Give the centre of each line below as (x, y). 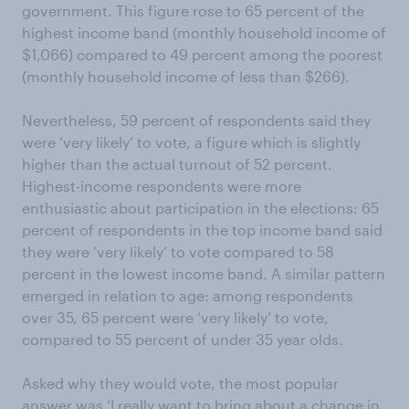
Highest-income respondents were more (162, 186)
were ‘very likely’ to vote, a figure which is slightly (191, 142)
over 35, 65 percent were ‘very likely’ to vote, (175, 317)
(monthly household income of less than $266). (186, 76)
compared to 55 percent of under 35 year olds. (183, 339)
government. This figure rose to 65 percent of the (193, 10)
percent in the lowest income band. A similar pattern (204, 273)
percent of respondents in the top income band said (202, 230)
